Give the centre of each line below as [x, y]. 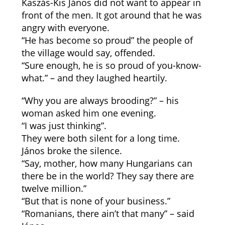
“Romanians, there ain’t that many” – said [108, 213]
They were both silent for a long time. [100, 138]
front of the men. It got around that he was [111, 15]
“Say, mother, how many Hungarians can [107, 163]
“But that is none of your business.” [96, 201]
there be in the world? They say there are [107, 176]
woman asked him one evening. [89, 113]
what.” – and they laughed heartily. [94, 78]
